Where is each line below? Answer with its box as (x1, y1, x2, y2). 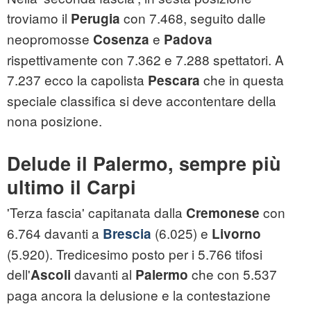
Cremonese (186, 203, 260, 223)
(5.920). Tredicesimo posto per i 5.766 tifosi (7, 244, 262, 264)
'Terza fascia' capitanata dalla (7, 203, 186, 222)
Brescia (103, 224, 155, 244)
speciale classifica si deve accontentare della (7, 91, 276, 110)
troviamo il (7, 8, 71, 28)
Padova (164, 30, 212, 49)
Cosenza (93, 30, 149, 49)
